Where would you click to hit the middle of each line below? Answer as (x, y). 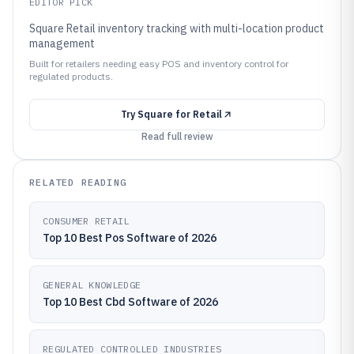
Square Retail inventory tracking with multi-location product (177, 28)
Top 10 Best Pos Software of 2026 (130, 238)
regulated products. (71, 76)
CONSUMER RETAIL (86, 221)
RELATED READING (78, 182)
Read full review (177, 136)
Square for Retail (180, 114)
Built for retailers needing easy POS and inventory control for (159, 64)
